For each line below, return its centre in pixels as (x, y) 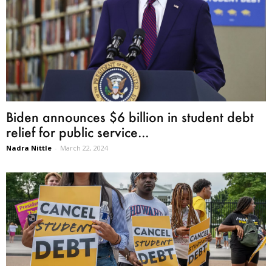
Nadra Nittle (29, 148)
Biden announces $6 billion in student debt (130, 117)
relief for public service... (77, 132)
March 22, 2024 (84, 148)
